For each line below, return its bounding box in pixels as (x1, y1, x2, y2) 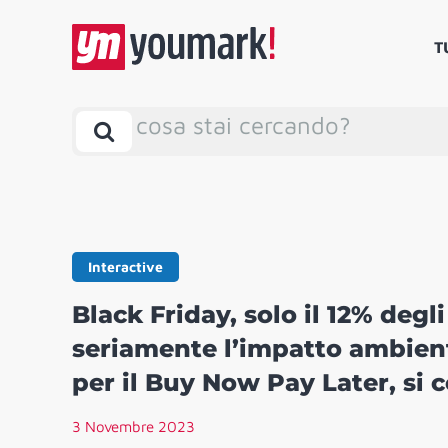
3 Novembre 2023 (72, 418, 195, 436)
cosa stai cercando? (136, 111, 351, 140)
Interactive (88, 258, 163, 276)
